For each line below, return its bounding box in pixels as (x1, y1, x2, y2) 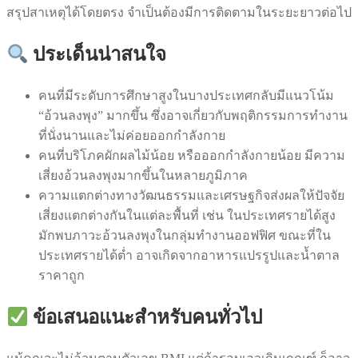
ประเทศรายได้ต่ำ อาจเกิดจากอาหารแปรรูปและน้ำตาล (38, 249, 340, 263)
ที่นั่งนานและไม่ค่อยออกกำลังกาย (38, 129, 225, 143)
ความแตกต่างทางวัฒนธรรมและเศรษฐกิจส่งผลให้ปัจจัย (38, 189, 344, 203)
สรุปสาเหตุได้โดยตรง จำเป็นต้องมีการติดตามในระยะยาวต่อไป (6, 6, 352, 20)
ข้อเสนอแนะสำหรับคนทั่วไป (28, 307, 263, 328)
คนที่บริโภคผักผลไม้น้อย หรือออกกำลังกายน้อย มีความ (38, 149, 345, 163)
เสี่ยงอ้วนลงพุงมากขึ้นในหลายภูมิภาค (38, 169, 248, 183)
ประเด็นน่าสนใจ (28, 44, 167, 66)
